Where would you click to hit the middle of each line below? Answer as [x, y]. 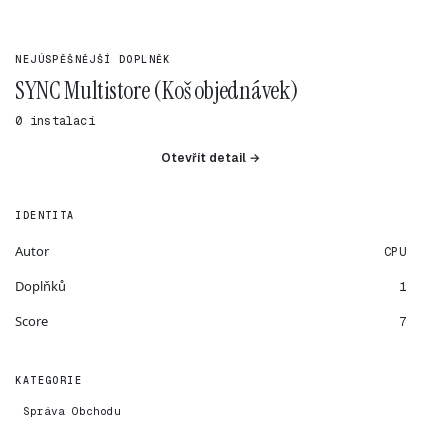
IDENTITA [45, 215]
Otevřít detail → [211, 158]
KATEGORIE [48, 380]
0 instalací [55, 121]
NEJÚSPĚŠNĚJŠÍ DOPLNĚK [93, 59]
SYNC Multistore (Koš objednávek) [157, 90]
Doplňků [41, 286]
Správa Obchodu [72, 411]
